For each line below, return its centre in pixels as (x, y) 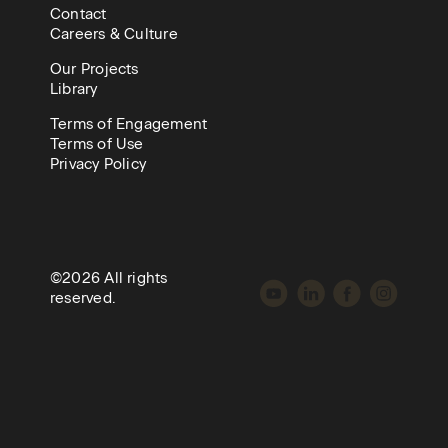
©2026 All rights (109, 277)
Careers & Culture (114, 33)
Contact (78, 13)
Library (74, 88)
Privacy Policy (98, 163)
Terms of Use (97, 143)
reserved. (83, 297)
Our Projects (94, 68)
